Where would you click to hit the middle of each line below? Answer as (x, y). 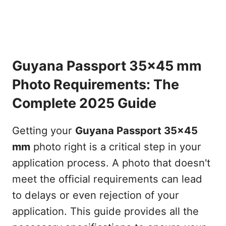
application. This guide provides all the (105, 211)
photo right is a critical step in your (116, 147)
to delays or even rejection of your (95, 195)
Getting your (43, 131)
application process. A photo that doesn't (111, 163)
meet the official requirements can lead (107, 179)
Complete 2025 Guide (84, 103)
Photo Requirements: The (95, 84)
